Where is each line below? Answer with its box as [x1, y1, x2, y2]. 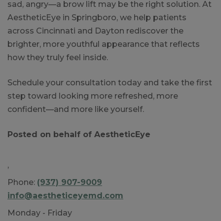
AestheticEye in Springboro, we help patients [7, 13, 186, 22]
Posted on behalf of [7, 130, 94, 139]
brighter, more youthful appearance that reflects [7, 39, 200, 49]
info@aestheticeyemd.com [7, 191, 123, 200]
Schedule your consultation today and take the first [7, 78, 212, 87]
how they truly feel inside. [7, 53, 108, 62]
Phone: [7, 178, 37, 187]
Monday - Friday [7, 208, 72, 218]
